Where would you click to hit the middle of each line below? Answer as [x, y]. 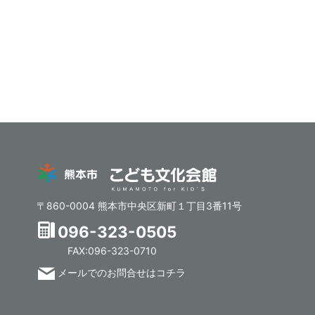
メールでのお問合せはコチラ [122, 273]
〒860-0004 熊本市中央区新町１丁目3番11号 [140, 206]
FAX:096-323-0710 [108, 251]
